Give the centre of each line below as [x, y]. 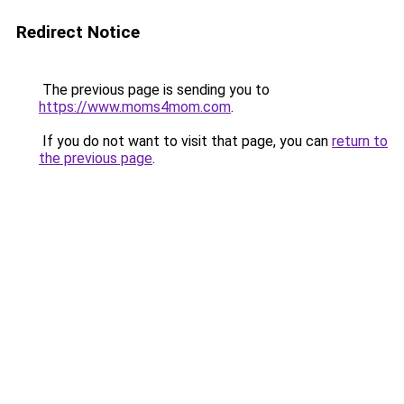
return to [360, 141]
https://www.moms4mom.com [135, 107]
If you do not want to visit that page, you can [185, 141]
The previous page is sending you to [154, 90]
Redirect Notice [78, 32]
